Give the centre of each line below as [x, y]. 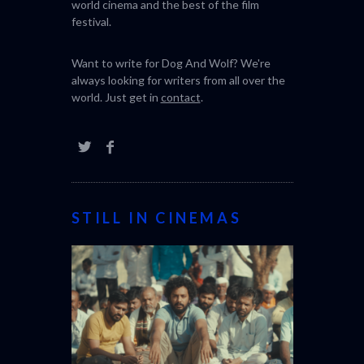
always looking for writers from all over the [178, 80]
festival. [91, 21]
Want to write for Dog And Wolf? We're [171, 63]
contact [180, 97]
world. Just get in [116, 97]
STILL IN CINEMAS [156, 217]
